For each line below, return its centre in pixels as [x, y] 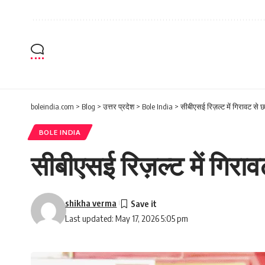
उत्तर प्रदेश [119, 106]
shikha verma [91, 203]
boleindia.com [52, 106]
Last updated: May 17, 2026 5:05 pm [127, 218]
